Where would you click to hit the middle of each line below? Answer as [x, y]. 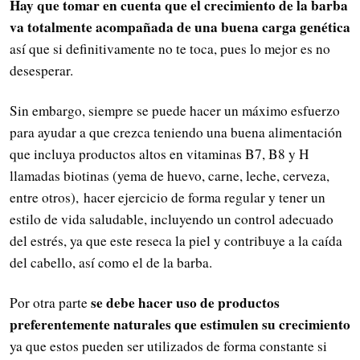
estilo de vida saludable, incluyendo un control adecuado [172, 219]
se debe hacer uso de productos [185, 303]
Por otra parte [50, 303]
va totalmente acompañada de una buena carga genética [180, 27]
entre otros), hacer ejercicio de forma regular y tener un [168, 197]
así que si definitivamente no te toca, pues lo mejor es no [170, 48]
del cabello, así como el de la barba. [111, 262]
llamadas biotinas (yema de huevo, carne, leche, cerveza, [170, 175]
